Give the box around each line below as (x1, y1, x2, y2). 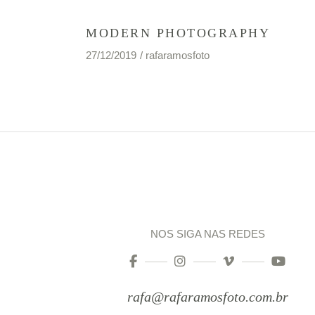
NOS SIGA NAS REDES (150, 228, 265, 240)
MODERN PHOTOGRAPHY (86, 26, 271, 41)
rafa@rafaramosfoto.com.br (127, 289, 288, 305)
